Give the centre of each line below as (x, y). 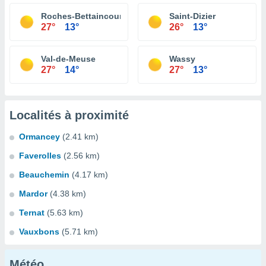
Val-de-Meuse (68, 59)
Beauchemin (44, 175)
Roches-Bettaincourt (83, 16)
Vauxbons (39, 232)
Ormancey (39, 137)
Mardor (33, 194)
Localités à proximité (69, 115)
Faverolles (40, 156)
